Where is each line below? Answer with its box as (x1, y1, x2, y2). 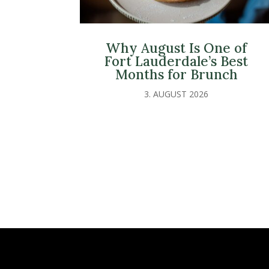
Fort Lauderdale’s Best (104, 52, 249, 70)
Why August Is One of (106, 39, 247, 57)
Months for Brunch (115, 65, 238, 83)
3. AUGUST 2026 (144, 88, 209, 100)
